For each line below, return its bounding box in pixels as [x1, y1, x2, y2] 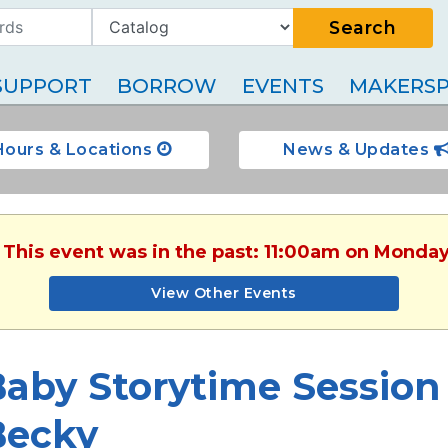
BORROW [117, 74, 217, 98]
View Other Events [151, 284, 297, 302]
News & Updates [283, 140, 434, 159]
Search [329, 17, 396, 39]
